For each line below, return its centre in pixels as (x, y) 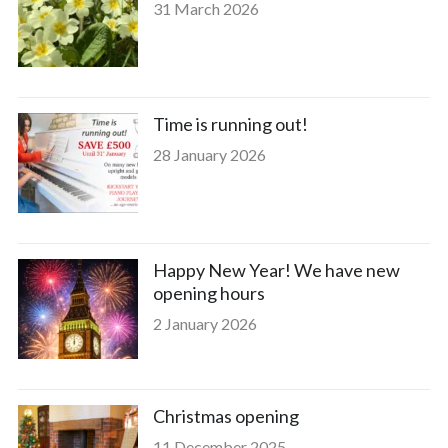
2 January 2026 (204, 323)
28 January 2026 (209, 154)
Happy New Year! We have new (276, 270)
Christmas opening (225, 416)
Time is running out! (230, 124)
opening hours (208, 293)
